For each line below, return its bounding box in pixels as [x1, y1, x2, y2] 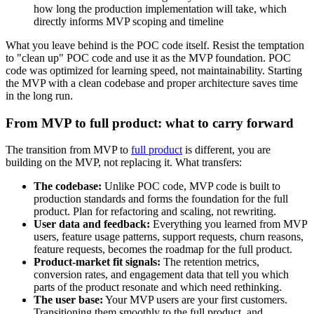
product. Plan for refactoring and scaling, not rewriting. [34, 205, 276, 218]
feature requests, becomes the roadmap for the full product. [34, 243, 292, 256]
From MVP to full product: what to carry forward [6, 115, 294, 130]
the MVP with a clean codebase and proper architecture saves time [6, 76, 298, 89]
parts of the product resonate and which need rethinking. [34, 281, 282, 294]
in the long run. [6, 89, 73, 102]
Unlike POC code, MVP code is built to [102, 180, 280, 193]
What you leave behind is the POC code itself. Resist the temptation [6, 39, 304, 51]
